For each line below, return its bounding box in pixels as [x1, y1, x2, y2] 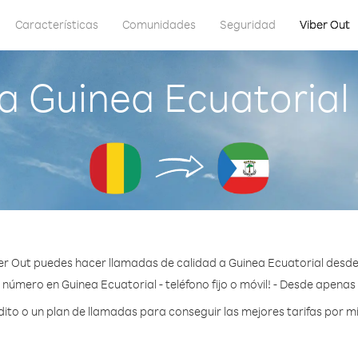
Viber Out [300, 17, 350, 32]
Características [15, 17, 98, 32]
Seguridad [220, 17, 276, 32]
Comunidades [122, 17, 196, 32]
